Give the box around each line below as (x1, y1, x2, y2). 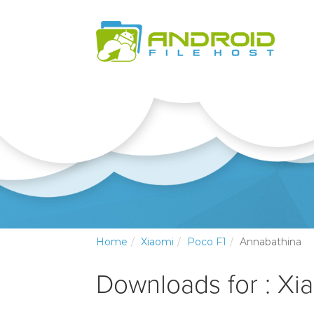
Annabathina (240, 235, 301, 249)
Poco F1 (187, 235, 226, 249)
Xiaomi (141, 235, 174, 249)
